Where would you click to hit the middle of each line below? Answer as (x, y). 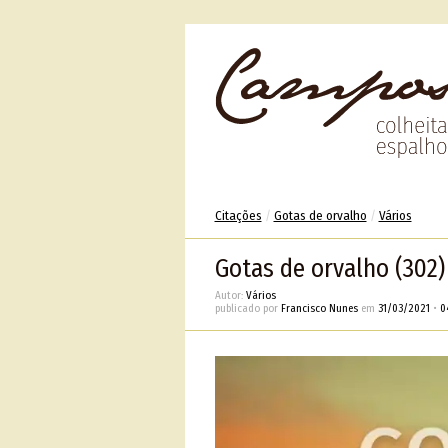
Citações (238, 215)
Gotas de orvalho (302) (329, 269)
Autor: (230, 295)
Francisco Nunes (319, 308)
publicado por (247, 308)
